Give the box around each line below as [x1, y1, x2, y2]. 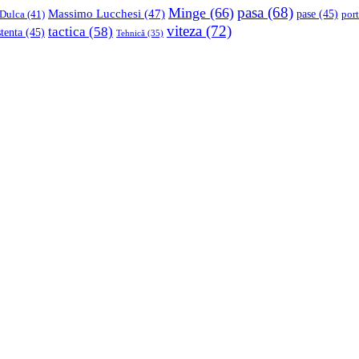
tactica [48, 24, 86, 40]
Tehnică [116, 28, 145, 38]
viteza [167, 22, 202, 40]
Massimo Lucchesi [48, 7, 141, 21]
